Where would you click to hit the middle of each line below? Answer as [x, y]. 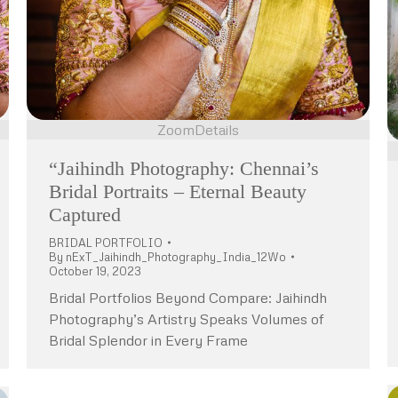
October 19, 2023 [95, 271]
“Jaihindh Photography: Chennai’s [184, 168]
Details [217, 129]
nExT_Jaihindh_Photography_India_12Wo [176, 256]
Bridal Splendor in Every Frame [148, 340]
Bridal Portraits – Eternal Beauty [178, 191]
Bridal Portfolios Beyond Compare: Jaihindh [188, 297]
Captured [85, 214]
